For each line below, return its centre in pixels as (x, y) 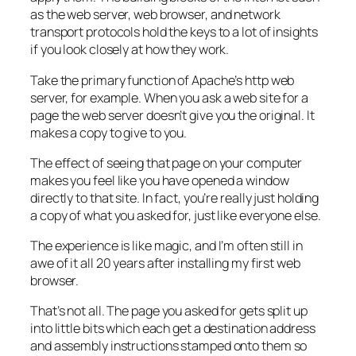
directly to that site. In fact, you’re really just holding (175, 197)
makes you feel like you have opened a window (160, 180)
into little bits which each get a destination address (173, 329)
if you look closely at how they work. (130, 50)
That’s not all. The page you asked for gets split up (169, 311)
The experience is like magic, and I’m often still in (166, 246)
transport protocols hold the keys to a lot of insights (174, 32)
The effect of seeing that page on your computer (166, 163)
